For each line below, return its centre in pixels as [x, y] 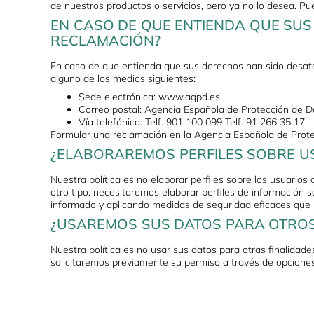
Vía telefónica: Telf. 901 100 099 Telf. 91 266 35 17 [192, 122]
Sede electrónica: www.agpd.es [149, 97]
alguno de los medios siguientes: [123, 79]
